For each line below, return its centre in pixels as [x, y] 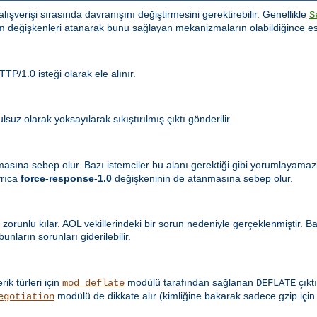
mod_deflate [93, 283]
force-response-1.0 [66, 179]
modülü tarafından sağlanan [190, 282]
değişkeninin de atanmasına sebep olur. [202, 179]
